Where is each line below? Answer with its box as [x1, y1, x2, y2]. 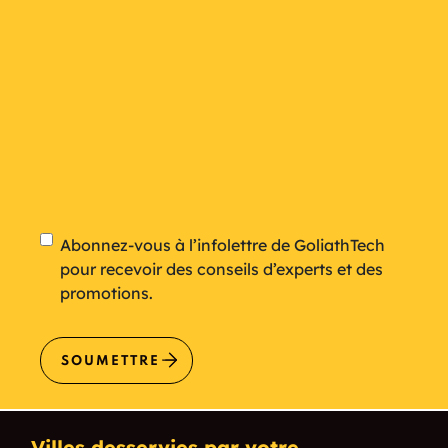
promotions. [60, 282, 153, 303]
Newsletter [39, 229, 165, 260]
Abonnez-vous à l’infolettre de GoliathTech [60, 234, 385, 255]
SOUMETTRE [61, 354, 160, 368]
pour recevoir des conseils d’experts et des [60, 258, 383, 279]
